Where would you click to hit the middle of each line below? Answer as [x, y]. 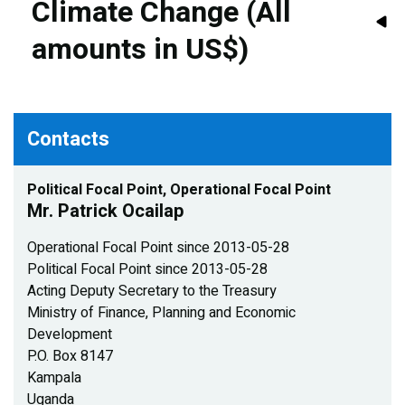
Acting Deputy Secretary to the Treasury [152, 291]
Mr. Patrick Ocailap [106, 211]
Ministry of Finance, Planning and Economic [161, 313]
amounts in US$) [140, 49]
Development [70, 334]
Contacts [68, 139]
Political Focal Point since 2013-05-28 [147, 269]
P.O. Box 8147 [70, 356]
